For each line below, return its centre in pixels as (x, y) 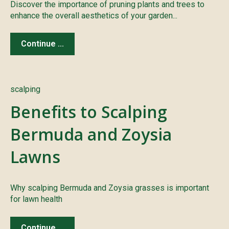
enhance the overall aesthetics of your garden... (94, 15)
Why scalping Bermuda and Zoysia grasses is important (110, 188)
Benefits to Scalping (89, 112)
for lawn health (36, 199)
